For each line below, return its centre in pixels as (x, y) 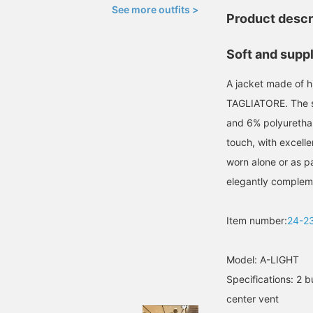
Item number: (257, 220)
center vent (253, 299)
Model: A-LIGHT (263, 260)
